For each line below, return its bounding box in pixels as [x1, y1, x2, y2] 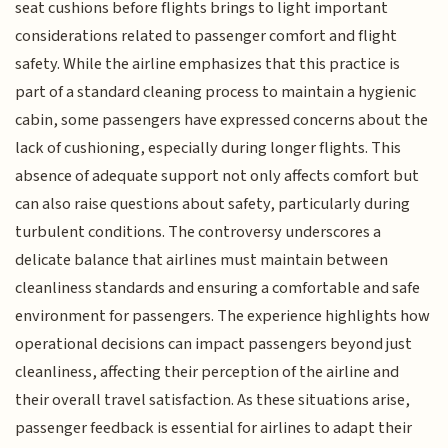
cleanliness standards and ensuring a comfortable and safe [15, 276, 421, 301]
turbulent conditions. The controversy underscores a [15, 220, 382, 245]
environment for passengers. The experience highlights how [15, 304, 431, 329]
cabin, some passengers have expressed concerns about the [15, 108, 429, 133]
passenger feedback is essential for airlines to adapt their [15, 416, 413, 441]
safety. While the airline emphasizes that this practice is [15, 52, 401, 77]
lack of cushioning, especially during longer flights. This [15, 136, 402, 161]
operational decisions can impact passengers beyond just [15, 332, 413, 357]
